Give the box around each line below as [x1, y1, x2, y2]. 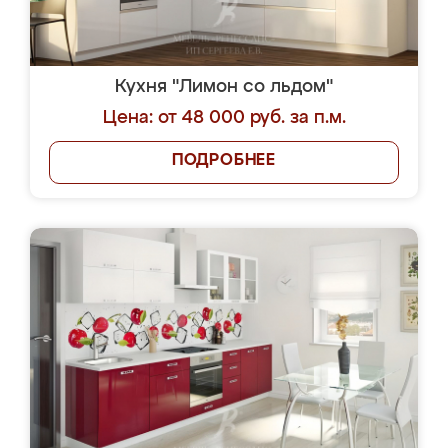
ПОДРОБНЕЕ [171, 153, 277, 169]
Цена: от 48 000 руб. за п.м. [102, 109, 346, 127]
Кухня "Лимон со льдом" [115, 78, 333, 96]
